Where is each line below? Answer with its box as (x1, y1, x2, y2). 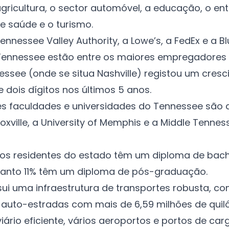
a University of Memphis (32, 116, 141, 129)
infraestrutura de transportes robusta (36, 181, 209, 194)
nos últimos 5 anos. (60, 83, 151, 96)
